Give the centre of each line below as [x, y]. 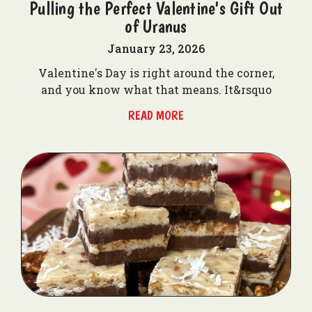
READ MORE [156, 115]
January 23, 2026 [156, 48]
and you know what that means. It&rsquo [156, 89]
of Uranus [156, 26]
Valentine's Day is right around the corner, [156, 73]
